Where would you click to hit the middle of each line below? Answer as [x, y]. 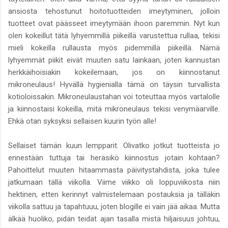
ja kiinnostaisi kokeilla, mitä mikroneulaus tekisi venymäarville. [114, 109]
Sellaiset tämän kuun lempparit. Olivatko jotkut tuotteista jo [114, 145]
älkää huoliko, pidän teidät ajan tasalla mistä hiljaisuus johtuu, [114, 219]
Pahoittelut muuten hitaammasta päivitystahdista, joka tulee [114, 170]
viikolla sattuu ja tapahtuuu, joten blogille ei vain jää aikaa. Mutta [114, 206]
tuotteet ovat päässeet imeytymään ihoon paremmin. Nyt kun [114, 23]
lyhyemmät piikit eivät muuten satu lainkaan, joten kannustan [114, 60]
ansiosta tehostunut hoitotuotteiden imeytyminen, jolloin [114, 11]
